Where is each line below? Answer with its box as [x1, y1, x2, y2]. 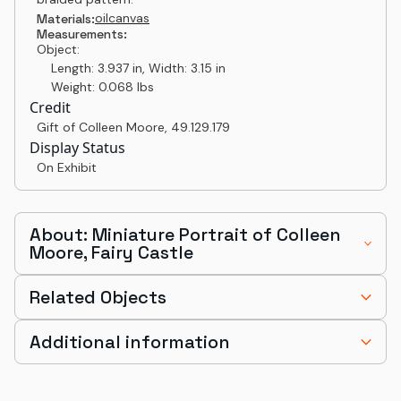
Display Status [30, 138, 125, 158]
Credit [30, 98, 71, 117]
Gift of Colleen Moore [37, 119, 165, 135]
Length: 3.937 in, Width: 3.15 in [37, 60, 226, 76]
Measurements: [37, 26, 127, 42]
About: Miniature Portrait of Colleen [30, 223, 341, 246]
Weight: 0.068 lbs [37, 79, 154, 95]
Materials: [37, 10, 95, 27]
